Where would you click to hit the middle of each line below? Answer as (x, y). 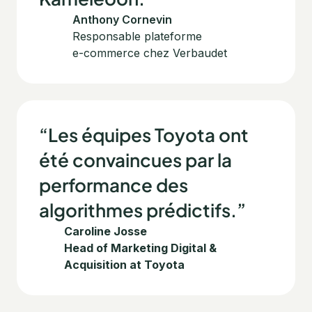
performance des (114, 185)
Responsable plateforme (137, 37)
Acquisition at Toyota (125, 265)
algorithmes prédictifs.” (142, 210)
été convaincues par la (135, 160)
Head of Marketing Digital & (141, 248)
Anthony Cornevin (122, 20)
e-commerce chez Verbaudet (150, 53)
